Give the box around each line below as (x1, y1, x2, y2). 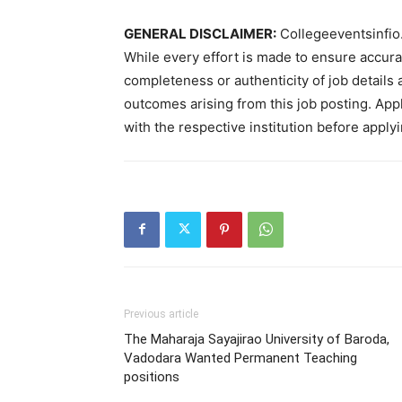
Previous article (124, 307, 198, 320)
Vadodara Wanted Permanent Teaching (124, 349, 357, 366)
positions (124, 368, 179, 385)
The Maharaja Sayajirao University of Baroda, (124, 330, 389, 347)
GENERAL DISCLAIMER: (124, 24, 276, 42)
